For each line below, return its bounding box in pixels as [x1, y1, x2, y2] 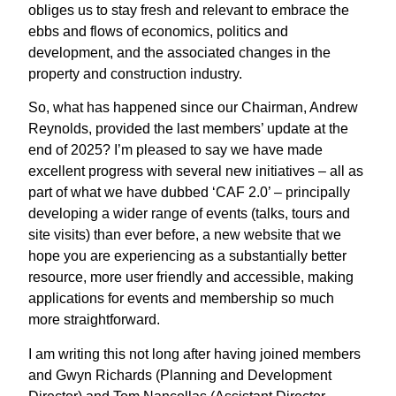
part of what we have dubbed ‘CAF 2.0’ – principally [28, 185, 351, 201]
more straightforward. [28, 312, 161, 328]
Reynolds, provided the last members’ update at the [28, 121, 349, 137]
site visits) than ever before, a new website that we [28, 227, 342, 243]
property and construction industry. [28, 65, 243, 81]
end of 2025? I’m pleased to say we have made [28, 142, 324, 158]
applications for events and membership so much [28, 291, 335, 307]
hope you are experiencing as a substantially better [28, 248, 347, 264]
